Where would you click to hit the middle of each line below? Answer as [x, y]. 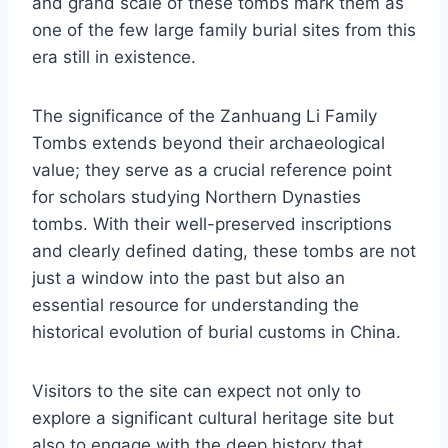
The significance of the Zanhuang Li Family [204, 116]
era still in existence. [114, 57]
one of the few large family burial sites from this [224, 30]
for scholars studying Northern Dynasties [196, 197]
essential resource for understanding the [195, 305]
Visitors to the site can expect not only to [196, 391]
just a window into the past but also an [188, 278]
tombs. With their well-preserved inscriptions [212, 224]
